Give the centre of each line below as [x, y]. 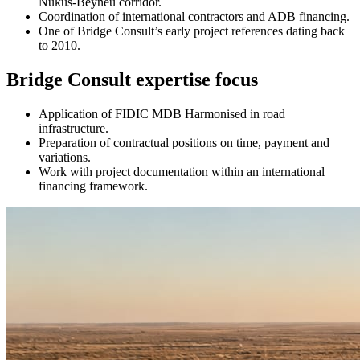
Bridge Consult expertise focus [132, 80]
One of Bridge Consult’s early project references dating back [192, 31]
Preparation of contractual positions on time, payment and [184, 143]
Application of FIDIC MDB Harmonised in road [162, 114]
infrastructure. [74, 129]
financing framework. [93, 186]
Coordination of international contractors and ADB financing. [194, 17]
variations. [65, 157]
